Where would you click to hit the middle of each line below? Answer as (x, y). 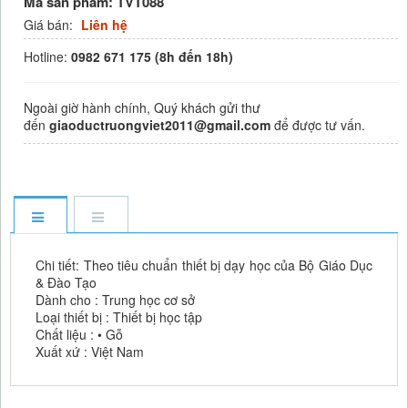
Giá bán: (50, 24)
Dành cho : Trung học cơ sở (115, 299)
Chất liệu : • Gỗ (79, 334)
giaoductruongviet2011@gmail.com (160, 124)
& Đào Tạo (66, 282)
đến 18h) (206, 56)
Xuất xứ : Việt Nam (90, 351)
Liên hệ (104, 24)
